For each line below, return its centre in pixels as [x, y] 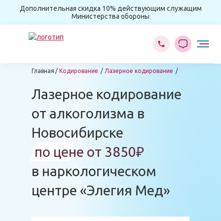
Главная [43, 71]
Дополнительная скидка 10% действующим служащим [110, 8]
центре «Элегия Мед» [101, 190]
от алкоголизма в [88, 113]
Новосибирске [77, 132]
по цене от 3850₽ [89, 152]
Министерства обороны [110, 16]
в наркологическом [94, 171]
